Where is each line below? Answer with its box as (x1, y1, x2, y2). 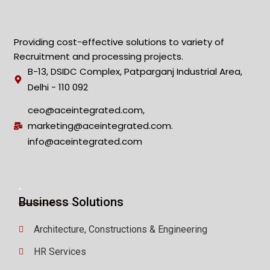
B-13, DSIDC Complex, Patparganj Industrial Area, (27, 65, 242, 78)
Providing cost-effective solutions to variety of (14, 36, 224, 48)
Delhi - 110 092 (27, 81, 88, 93)
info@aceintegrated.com (27, 135, 142, 148)
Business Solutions (19, 195, 124, 209)
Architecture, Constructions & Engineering (34, 224, 207, 235)
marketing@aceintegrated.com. (27, 119, 173, 132)
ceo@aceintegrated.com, (27, 104, 145, 116)
